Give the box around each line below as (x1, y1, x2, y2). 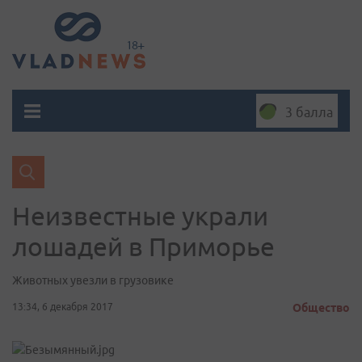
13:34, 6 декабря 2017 (12, 301, 113, 312)
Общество (293, 301, 350, 314)
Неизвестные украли (12, 201, 268, 230)
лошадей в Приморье (12, 232, 275, 261)
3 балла (285, 105, 333, 120)
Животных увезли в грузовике (12, 274, 174, 287)
